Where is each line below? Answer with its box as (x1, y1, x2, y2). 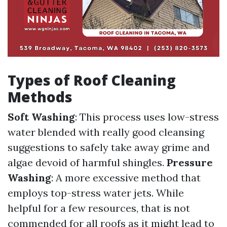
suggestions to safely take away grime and (8, 141, 210, 154)
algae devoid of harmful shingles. (8, 156, 167, 169)
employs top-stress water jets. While (8, 186, 184, 200)
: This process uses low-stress (75, 110, 219, 124)
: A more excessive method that (51, 171, 201, 184)
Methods (8, 87, 72, 107)
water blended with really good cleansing (8, 126, 204, 139)
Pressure (167, 156, 213, 169)
